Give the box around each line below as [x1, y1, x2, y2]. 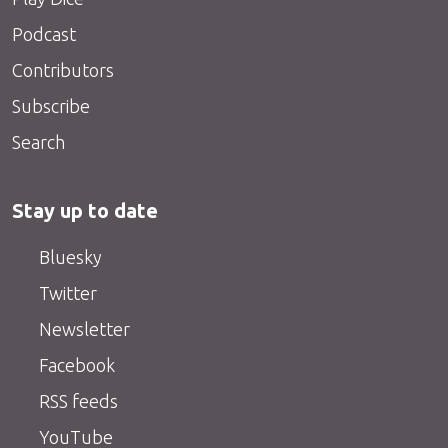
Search [12, 131, 65, 152]
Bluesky [34, 246, 102, 267]
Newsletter [34, 318, 130, 339]
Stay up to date [12, 199, 158, 222]
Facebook [34, 354, 115, 375]
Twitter [34, 282, 97, 303]
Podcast [12, 23, 76, 44]
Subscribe [12, 95, 90, 116]
